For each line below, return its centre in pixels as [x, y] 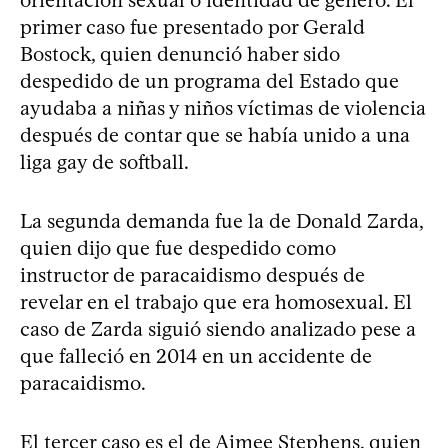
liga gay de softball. [104, 161]
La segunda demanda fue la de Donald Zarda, [221, 220]
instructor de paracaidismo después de [192, 274]
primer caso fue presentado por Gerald [192, 26]
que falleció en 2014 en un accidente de [196, 355]
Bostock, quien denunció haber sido [180, 53]
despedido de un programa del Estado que [209, 80]
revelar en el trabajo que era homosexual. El [216, 301]
